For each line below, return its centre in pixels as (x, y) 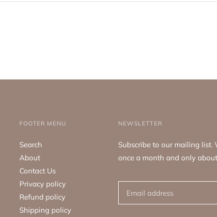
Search (31, 145)
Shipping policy (45, 210)
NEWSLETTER (140, 123)
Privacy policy (43, 184)
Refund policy (42, 197)
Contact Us (38, 171)
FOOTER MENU (43, 123)
